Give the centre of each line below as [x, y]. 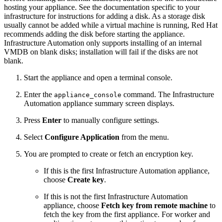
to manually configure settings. [110, 120]
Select [34, 137]
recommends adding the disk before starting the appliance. [94, 34]
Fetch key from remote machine [154, 206]
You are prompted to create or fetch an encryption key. [109, 154]
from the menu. [144, 137]
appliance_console [88, 95]
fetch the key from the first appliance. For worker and [127, 215]
